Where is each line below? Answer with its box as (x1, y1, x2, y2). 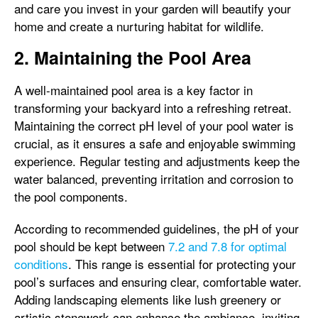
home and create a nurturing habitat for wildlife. (14, 17, 264, 35)
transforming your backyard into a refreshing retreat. (14, 99, 292, 116)
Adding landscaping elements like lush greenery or (14, 290, 281, 308)
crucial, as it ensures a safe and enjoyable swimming (14, 134, 295, 152)
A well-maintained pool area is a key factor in (14, 81, 253, 99)
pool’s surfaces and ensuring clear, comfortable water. (14, 273, 302, 290)
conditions (14, 255, 68, 273)
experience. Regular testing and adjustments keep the (14, 152, 300, 170)
